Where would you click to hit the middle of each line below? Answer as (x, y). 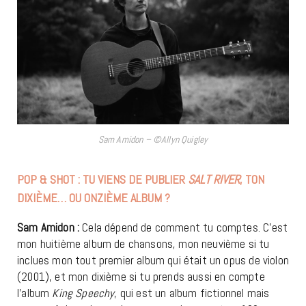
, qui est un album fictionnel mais (192, 293)
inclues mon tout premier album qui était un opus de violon (153, 260)
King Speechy (83, 293)
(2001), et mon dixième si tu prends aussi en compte (141, 276)
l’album (35, 293)
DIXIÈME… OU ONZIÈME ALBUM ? (94, 197)
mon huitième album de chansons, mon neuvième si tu (143, 244)
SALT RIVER (214, 179)
